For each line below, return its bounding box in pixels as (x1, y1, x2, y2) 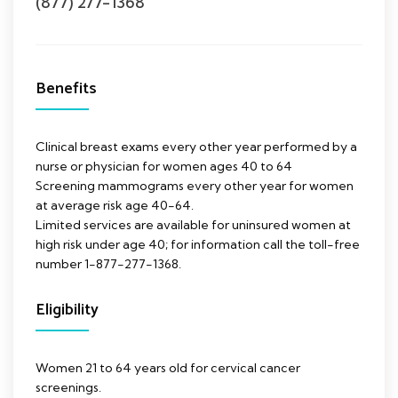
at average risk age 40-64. (36, 196, 194, 213)
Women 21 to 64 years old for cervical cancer (36, 359, 300, 376)
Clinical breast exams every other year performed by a (36, 138, 357, 155)
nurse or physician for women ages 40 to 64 (36, 157, 292, 174)
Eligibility (36, 296, 99, 323)
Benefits (36, 75, 97, 102)
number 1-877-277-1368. (36, 255, 181, 272)
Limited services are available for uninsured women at (36, 216, 351, 233)
